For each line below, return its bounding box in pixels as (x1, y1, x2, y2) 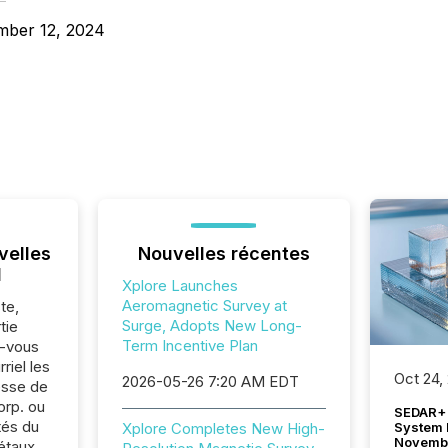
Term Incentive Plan (121, 336, 258, 355)
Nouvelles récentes (137, 243, 310, 264)
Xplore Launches (121, 276, 238, 295)
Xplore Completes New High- (121, 419, 325, 438)
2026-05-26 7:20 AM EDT (121, 372, 299, 391)
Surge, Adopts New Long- (121, 316, 302, 335)
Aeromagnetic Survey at (121, 296, 287, 315)
